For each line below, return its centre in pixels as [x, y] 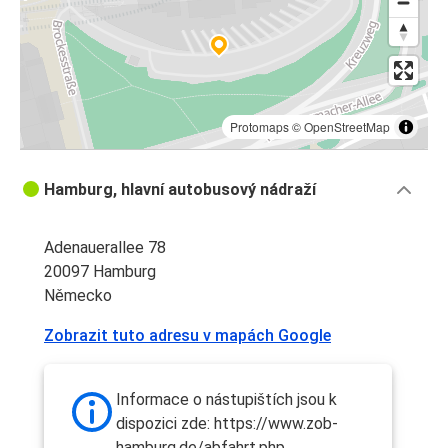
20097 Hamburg [100, 272]
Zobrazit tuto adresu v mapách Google [187, 336]
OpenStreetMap [347, 127]
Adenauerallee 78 [105, 248]
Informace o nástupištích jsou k [226, 400]
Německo [78, 296]
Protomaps [259, 127]
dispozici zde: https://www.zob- [227, 424]
